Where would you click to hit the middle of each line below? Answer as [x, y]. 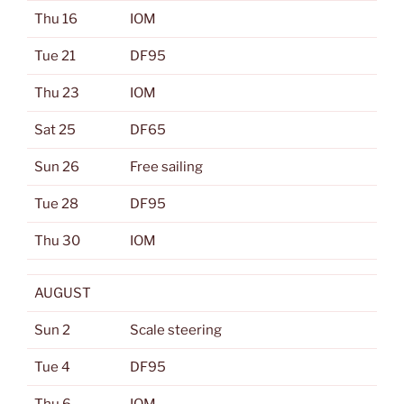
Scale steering [176, 330]
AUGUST [63, 293]
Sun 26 [57, 167]
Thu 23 [57, 93]
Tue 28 [56, 204]
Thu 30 [57, 241]
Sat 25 [55, 130]
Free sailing [166, 167]
